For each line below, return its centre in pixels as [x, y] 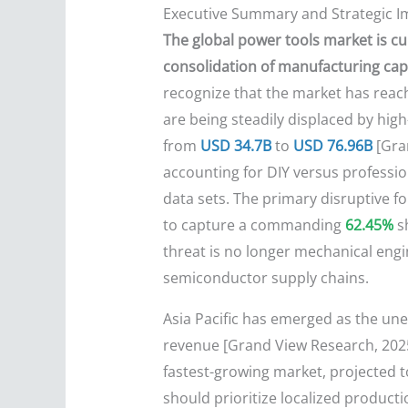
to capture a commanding [254, 225]
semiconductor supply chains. [265, 278]
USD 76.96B [332, 146]
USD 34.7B [235, 146]
